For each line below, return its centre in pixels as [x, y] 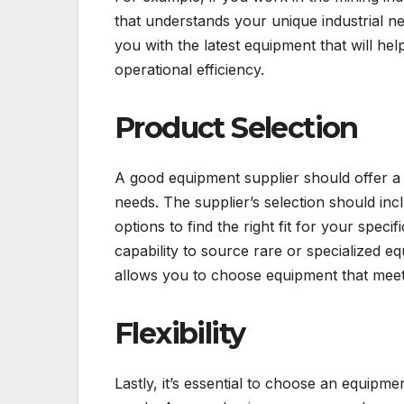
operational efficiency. [189, 69]
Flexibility [180, 334]
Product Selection [236, 127]
